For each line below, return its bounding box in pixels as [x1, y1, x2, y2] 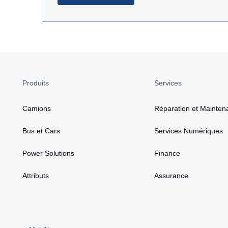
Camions [22, 104, 51, 112]
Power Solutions [22, 149, 74, 157]
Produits [22, 78, 49, 87]
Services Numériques [154, 126, 223, 135]
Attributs [22, 171, 49, 180]
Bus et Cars [22, 126, 60, 135]
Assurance [154, 171, 189, 180]
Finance [154, 149, 181, 157]
